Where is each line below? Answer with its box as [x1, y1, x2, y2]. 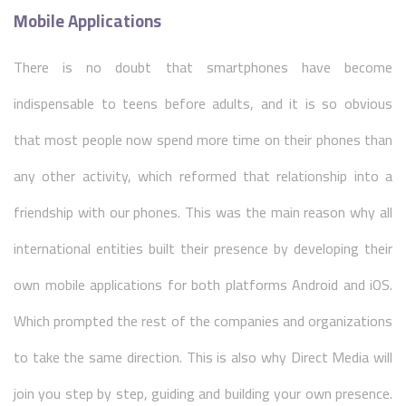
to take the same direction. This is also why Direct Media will [14, 343, 392, 371]
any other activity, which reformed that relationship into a [14, 162, 392, 189]
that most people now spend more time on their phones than [14, 126, 392, 153]
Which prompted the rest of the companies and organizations [14, 307, 392, 334]
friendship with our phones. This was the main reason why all [14, 198, 392, 226]
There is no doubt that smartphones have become [14, 53, 392, 81]
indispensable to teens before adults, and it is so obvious [14, 90, 392, 117]
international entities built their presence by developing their [14, 235, 392, 262]
